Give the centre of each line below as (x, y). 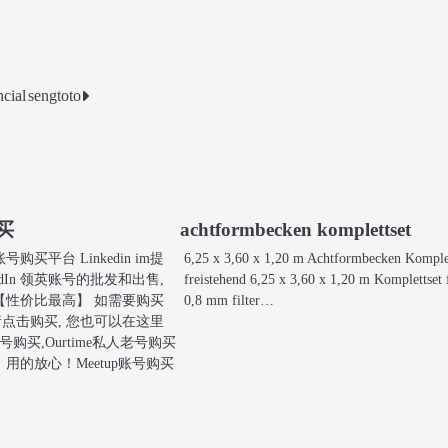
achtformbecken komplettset (296, 229)
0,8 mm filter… (229, 299)
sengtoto (55, 95)
